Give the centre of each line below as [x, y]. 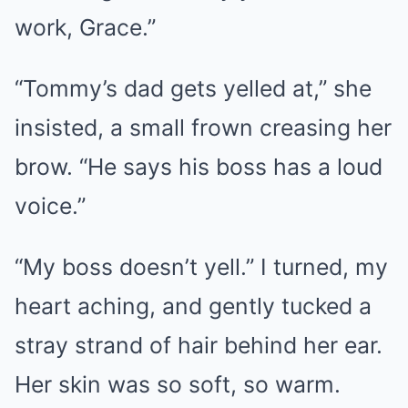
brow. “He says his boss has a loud [199, 167]
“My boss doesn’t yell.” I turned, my [201, 267]
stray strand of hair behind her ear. [199, 345]
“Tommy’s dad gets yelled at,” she [193, 88]
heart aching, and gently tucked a [193, 306]
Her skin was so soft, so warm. [178, 384]
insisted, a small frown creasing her [203, 127]
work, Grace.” [85, 27]
